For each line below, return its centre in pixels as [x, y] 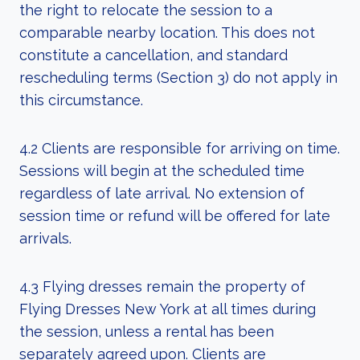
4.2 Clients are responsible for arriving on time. [180, 148]
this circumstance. [81, 100]
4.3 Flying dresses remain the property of [162, 286]
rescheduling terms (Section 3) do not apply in [178, 78]
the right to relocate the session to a [146, 10]
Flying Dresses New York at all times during [168, 309]
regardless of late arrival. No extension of [162, 193]
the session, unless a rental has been [147, 331]
